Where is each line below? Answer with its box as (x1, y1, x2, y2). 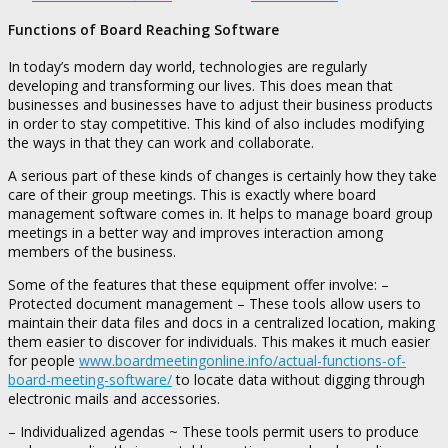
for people (8, 350, 79, 370)
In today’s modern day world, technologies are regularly (8, 56, 367, 76)
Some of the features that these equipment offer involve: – (8, 274, 389, 294)
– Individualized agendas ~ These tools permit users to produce (8, 421, 419, 441)
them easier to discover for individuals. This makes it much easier (8, 331, 430, 351)
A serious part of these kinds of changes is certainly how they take (8, 165, 437, 185)
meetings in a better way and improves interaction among (8, 222, 383, 242)
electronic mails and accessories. (8, 388, 220, 408)
